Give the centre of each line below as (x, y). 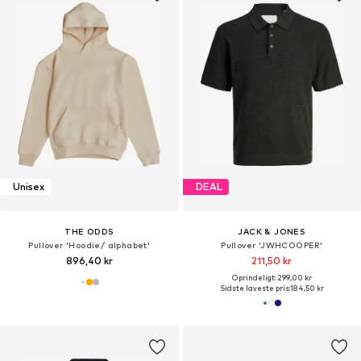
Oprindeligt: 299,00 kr (272, 277)
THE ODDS (89, 231)
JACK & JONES (272, 231)
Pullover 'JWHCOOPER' (272, 245)
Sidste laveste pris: (255, 288)
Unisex (29, 187)
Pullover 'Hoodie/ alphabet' (89, 245)
